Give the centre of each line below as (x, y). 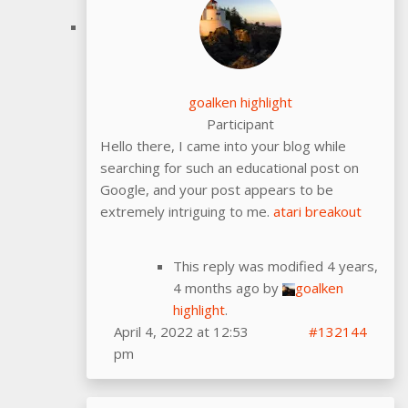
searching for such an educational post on (229, 167)
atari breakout (317, 211)
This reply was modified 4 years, (275, 265)
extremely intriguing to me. (187, 211)
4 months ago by (228, 287)
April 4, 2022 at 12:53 (181, 331)
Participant (240, 123)
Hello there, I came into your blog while (223, 145)
